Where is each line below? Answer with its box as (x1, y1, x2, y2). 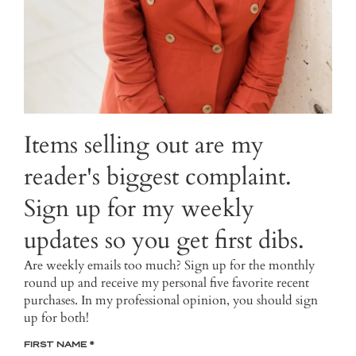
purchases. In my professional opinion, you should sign (24, 291, 318, 309)
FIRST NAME (24, 339, 89, 349)
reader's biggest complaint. (24, 160, 292, 193)
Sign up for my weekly (24, 192, 254, 225)
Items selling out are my (24, 128, 264, 161)
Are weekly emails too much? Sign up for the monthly (24, 256, 315, 274)
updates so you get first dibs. (24, 223, 304, 257)
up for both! (24, 308, 89, 327)
